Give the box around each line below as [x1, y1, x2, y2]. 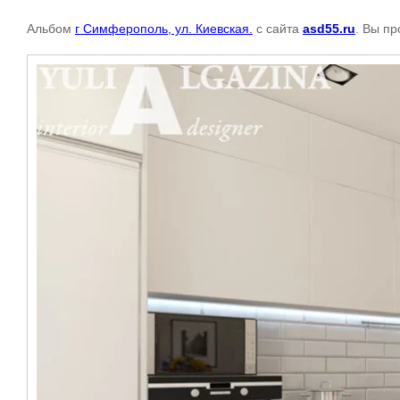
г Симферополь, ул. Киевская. [75, 21, 253, 36]
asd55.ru [303, 21, 355, 36]
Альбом [27, 21, 75, 36]
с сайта [253, 21, 303, 36]
